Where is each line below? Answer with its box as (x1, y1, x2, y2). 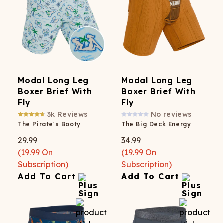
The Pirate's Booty (18, 120, 81, 128)
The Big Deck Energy (121, 120, 191, 128)
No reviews (151, 110, 192, 119)
